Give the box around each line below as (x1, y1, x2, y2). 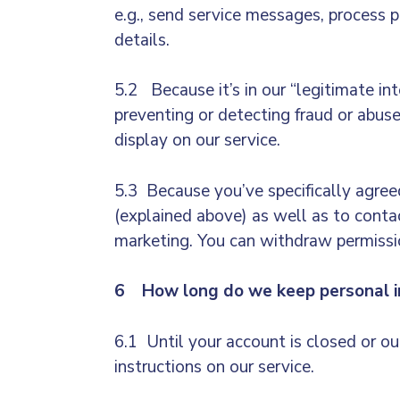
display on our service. (114, 129, 285, 153)
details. (114, 28, 170, 52)
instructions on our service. (114, 354, 319, 379)
